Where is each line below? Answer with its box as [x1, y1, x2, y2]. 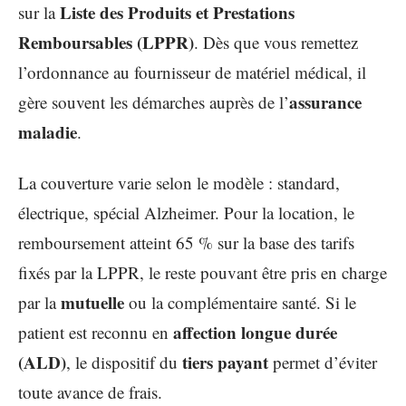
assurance [289, 90, 362, 114]
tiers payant [182, 349, 268, 374]
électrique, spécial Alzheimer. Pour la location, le [18, 200, 354, 224]
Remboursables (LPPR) [18, 30, 194, 54]
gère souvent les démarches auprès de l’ [18, 91, 289, 113]
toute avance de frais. [18, 380, 162, 403]
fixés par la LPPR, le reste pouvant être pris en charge [18, 260, 387, 284]
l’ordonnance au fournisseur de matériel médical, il [18, 61, 366, 83]
